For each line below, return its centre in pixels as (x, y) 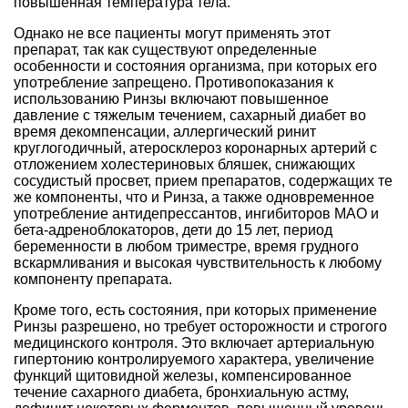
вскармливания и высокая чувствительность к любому (198, 262)
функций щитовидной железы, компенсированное (183, 375)
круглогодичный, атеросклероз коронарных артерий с (195, 148)
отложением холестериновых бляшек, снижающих (184, 164)
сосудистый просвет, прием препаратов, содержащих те (203, 180)
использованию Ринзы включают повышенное (171, 98)
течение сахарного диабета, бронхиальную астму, (181, 392)
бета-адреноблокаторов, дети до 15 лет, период (173, 229)
